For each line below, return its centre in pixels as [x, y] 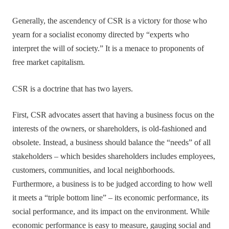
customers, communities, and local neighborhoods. [94, 170]
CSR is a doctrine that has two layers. [73, 89]
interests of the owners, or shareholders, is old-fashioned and [110, 129]
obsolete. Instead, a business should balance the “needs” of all [112, 142]
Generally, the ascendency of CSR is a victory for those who [110, 21]
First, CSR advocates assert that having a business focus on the [113, 115]
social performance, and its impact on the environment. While [111, 211]
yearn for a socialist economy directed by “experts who [101, 35]
